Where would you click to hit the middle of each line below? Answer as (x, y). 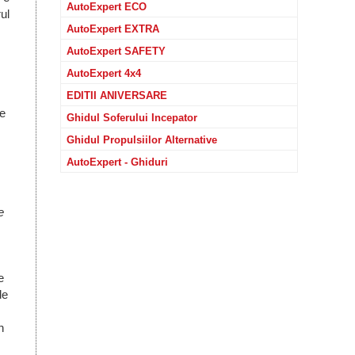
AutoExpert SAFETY (116, 51)
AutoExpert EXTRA (113, 29)
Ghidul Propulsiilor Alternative (142, 140)
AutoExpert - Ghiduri (117, 162)
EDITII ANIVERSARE (117, 95)
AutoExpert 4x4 (104, 73)
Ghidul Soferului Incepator (132, 118)
